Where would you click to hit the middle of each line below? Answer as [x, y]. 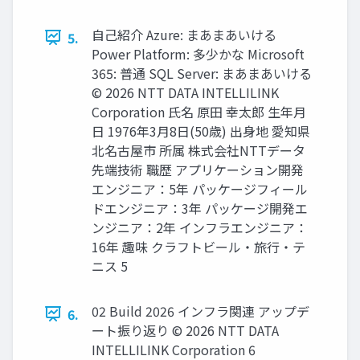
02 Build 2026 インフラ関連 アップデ [200, 311]
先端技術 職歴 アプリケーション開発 [198, 169]
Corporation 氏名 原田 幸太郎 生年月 [199, 111]
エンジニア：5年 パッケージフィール [200, 188]
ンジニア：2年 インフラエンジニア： [200, 227]
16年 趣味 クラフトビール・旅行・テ [198, 246]
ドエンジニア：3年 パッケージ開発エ [200, 208]
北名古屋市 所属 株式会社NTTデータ [198, 150]
